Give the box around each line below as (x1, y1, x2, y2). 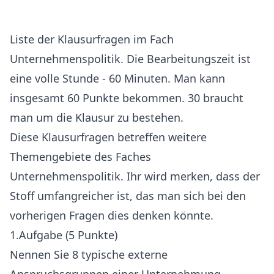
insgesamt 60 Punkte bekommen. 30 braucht (10, 91, 243, 105)
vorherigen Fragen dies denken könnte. (10, 208, 213, 223)
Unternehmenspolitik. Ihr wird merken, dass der (10, 169, 260, 183)
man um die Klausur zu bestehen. (10, 110, 183, 125)
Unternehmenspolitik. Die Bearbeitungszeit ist (10, 51, 251, 66)
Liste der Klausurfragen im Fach (10, 32, 174, 46)
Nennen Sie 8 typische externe (10, 247, 168, 262)
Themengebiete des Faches (10, 149, 151, 164)
